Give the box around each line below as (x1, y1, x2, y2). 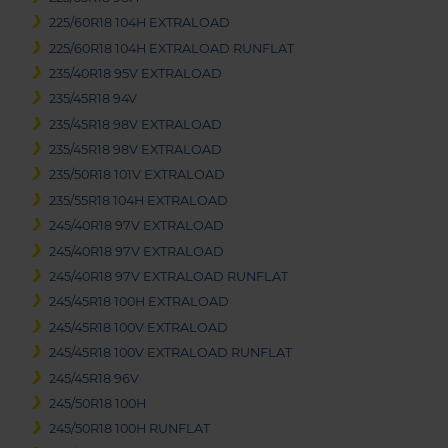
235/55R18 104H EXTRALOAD (49, 192, 229, 208)
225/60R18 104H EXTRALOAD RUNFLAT (49, 40, 295, 56)
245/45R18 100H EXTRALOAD (49, 294, 230, 310)
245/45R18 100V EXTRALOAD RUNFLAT (49, 345, 293, 361)
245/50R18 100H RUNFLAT (49, 421, 211, 437)
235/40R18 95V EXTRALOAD (49, 65, 223, 81)
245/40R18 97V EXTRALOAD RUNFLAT (49, 269, 289, 285)
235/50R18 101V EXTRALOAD (49, 167, 226, 183)
